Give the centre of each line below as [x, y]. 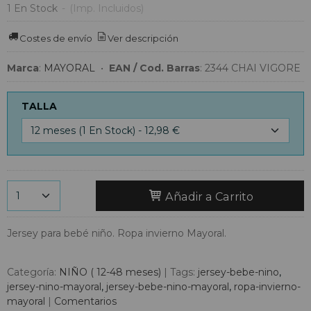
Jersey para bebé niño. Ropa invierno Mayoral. [117, 234]
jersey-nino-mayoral [54, 287]
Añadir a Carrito [208, 196]
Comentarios [85, 302]
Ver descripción [143, 38]
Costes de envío [56, 38]
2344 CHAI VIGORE [253, 68]
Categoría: [33, 272]
